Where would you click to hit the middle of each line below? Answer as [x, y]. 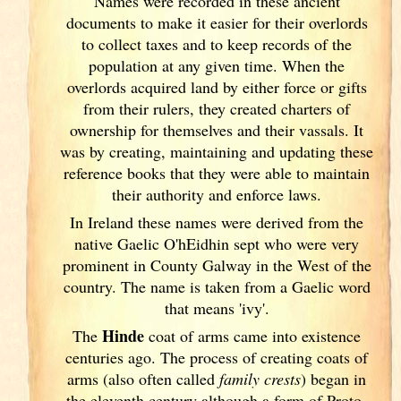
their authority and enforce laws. [217, 194]
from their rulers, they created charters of [217, 108]
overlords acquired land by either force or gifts [217, 87]
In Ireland [104, 222]
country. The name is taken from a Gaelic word [217, 286]
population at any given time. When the [217, 65]
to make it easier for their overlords [254, 22]
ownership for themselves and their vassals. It [217, 130]
